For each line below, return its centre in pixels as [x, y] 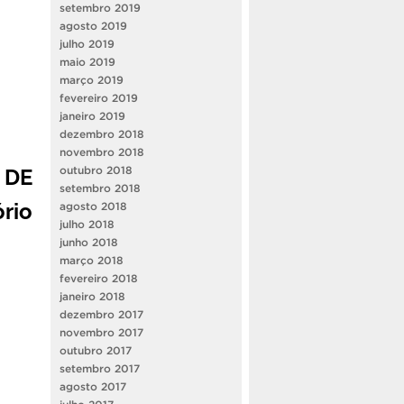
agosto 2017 [93, 386]
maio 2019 [87, 61]
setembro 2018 [100, 188]
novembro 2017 [101, 332]
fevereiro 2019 [99, 97]
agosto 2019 [93, 25]
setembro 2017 [100, 368]
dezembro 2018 [102, 133]
